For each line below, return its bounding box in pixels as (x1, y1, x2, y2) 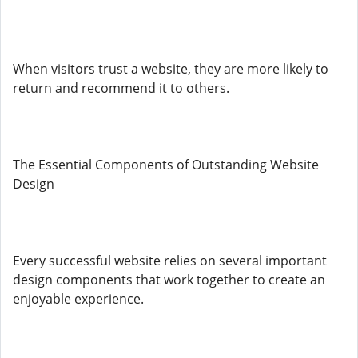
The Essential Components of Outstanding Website (13, 156, 319, 173)
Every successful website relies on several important (13, 252, 327, 269)
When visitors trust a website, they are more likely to (13, 60, 328, 78)
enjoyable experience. (13, 290, 144, 308)
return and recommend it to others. (13, 79, 229, 97)
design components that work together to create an (13, 271, 325, 288)
